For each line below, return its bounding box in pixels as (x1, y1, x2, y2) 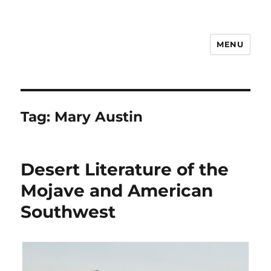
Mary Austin (54, 108, 143, 125)
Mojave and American (21, 180, 214, 201)
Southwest (21, 201, 116, 222)
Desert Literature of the (21, 159, 229, 180)
